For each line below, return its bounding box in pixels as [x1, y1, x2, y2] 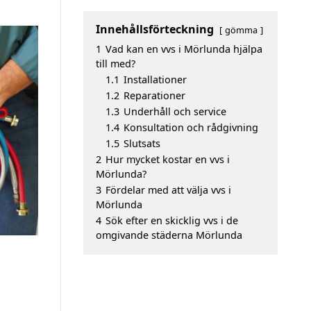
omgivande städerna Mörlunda [96, 228, 242, 242]
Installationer [124, 73, 187, 86]
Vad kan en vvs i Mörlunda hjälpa [106, 42, 262, 56]
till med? [96, 57, 135, 70]
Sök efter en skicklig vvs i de [106, 214, 238, 227]
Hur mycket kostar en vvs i [106, 153, 230, 166]
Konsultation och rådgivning [124, 121, 258, 134]
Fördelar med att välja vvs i [106, 183, 231, 196]
